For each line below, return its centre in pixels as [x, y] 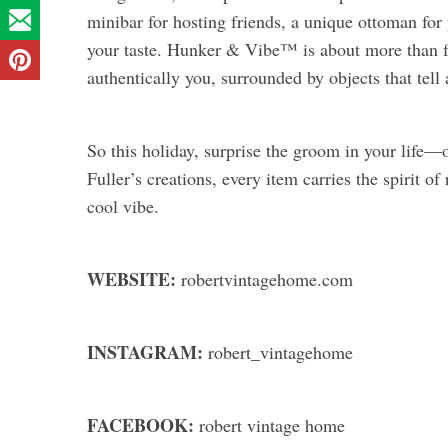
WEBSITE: [134, 278]
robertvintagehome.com [267, 278]
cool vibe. [123, 205]
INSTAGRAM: [147, 351]
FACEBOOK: [143, 424]
